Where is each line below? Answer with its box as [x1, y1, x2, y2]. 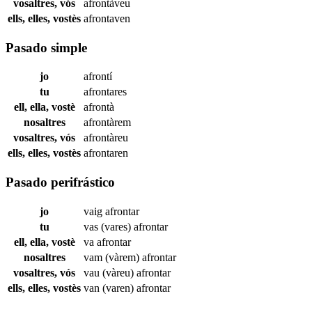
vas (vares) [84, 220, 134, 233]
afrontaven [84, 12, 130, 24]
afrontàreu [84, 132, 128, 144]
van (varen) [84, 281, 136, 294]
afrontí [84, 70, 112, 83]
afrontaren [84, 147, 128, 159]
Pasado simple [6, 40, 87, 55]
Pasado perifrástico [6, 174, 115, 189]
